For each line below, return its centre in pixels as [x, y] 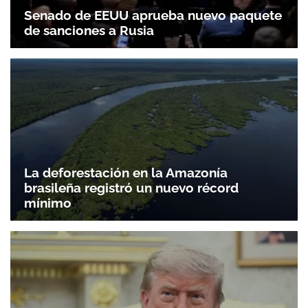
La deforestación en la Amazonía [126, 172]
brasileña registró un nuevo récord [131, 187]
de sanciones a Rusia [89, 31]
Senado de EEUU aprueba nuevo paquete [153, 15]
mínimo [48, 202]
